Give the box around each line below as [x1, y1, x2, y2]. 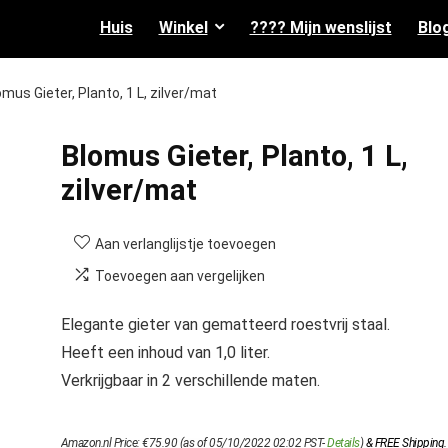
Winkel [158, 18, 208, 37]
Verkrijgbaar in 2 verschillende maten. [60, 371, 320, 390]
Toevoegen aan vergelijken [94, 268, 265, 284]
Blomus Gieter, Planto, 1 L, [60, 139, 408, 173]
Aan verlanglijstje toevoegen [94, 236, 276, 252]
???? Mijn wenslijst [249, 18, 392, 37]
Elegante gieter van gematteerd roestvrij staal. [60, 315, 390, 334]
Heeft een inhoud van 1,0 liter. [60, 343, 270, 362]
